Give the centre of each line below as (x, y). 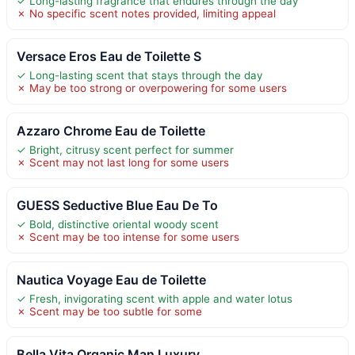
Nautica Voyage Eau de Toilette (111, 279)
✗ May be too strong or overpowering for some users (152, 88)
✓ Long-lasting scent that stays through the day (139, 75)
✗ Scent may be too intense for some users (128, 237)
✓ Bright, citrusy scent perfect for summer (125, 149)
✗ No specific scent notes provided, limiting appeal (146, 13)
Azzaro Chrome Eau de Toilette (111, 130)
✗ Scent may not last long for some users (123, 162)
